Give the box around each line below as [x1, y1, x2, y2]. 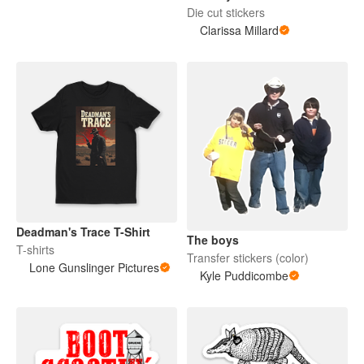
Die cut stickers [187, 4, 265, 21]
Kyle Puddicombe [200, 266, 288, 284]
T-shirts [16, 241, 54, 258]
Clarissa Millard [200, 22, 279, 39]
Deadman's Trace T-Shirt [16, 223, 150, 240]
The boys [187, 231, 239, 248]
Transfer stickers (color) [187, 249, 309, 266]
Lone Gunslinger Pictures [29, 259, 159, 276]
